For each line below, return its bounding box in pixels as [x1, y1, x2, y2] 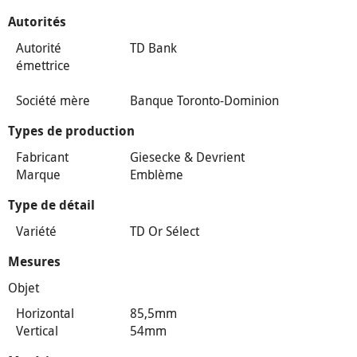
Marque [16, 166, 61, 184]
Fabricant [16, 148, 69, 167]
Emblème [129, 166, 183, 184]
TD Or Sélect [129, 222, 199, 241]
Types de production [8, 124, 135, 139]
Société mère [16, 92, 90, 110]
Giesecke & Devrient [129, 148, 245, 167]
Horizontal [16, 304, 74, 323]
